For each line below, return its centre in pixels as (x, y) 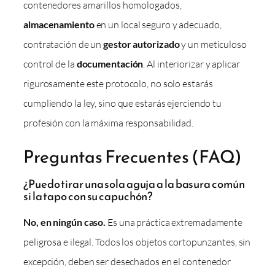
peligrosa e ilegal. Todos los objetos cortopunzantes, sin (137, 242)
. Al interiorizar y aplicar (192, 64)
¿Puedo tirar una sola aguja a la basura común (134, 184)
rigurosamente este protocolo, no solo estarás (118, 83)
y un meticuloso (213, 44)
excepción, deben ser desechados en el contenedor (127, 261)
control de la (50, 64)
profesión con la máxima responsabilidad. (108, 122)
